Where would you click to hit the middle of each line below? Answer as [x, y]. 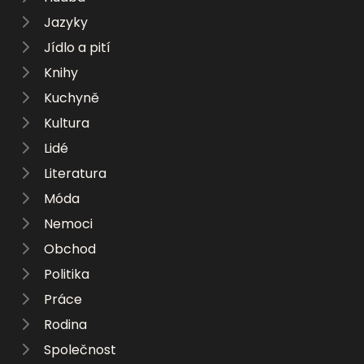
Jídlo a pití [77, 47]
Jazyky [66, 22]
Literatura [75, 173]
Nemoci [68, 223]
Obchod [70, 249]
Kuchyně [71, 97]
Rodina [65, 324]
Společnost [80, 349]
